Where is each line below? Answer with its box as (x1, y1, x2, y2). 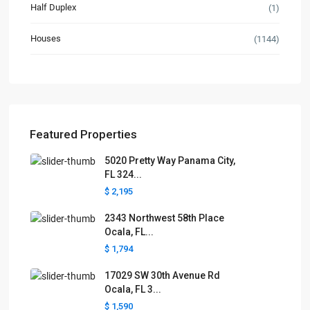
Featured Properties (30, 127, 138, 142)
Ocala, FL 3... (104, 284, 162, 295)
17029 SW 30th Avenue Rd (104, 270, 221, 282)
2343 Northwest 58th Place (104, 212, 225, 224)
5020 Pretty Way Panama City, (104, 155, 236, 167)
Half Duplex (30, 2, 77, 13)
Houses (30, 33, 62, 44)
